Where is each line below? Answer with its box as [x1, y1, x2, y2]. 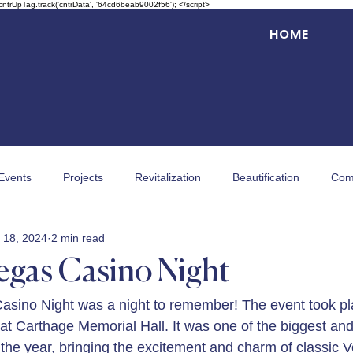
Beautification [232, 170, 299, 184]
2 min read [51, 231, 105, 244]
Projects [63, 170, 103, 184]
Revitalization [135, 170, 201, 184]
